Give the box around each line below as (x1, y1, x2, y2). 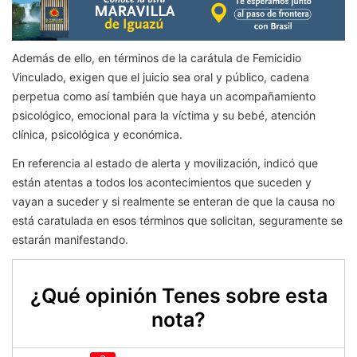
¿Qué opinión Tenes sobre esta (29, 284, 328, 308)
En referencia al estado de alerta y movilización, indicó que (12, 156, 318, 171)
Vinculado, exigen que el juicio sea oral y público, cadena (12, 70, 309, 84)
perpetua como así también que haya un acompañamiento (12, 89, 316, 104)
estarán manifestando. (12, 233, 131, 247)
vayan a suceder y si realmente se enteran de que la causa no (12, 194, 335, 209)
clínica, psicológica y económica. (12, 127, 182, 142)
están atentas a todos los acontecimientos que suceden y (12, 175, 312, 190)
